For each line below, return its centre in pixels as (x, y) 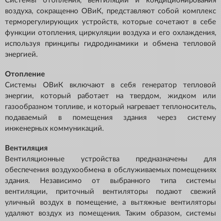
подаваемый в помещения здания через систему (110, 118)
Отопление (25, 74)
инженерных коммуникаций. (55, 129)
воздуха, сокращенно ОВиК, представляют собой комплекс (110, 11)
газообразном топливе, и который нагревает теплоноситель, (110, 107)
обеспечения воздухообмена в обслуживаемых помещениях (110, 170)
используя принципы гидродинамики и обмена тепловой (110, 44)
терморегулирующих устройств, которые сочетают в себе (110, 22)
